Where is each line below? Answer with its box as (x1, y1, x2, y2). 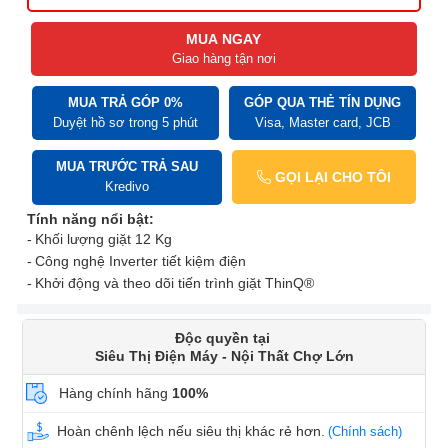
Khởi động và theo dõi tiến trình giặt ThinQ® (35, 275, 314, 292)
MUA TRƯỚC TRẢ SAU (55, 159, 198, 175)
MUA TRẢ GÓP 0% (68, 95, 183, 111)
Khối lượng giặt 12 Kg (35, 231, 172, 248)
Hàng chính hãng (59, 385, 172, 402)
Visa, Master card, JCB (254, 115, 391, 131)
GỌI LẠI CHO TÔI (270, 169, 391, 186)
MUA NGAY (186, 31, 262, 48)
